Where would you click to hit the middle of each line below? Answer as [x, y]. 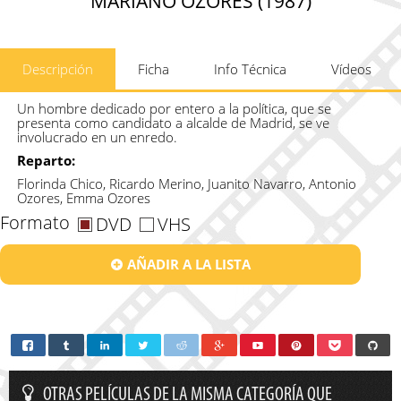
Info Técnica [250, 68]
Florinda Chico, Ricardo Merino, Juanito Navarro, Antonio [186, 183]
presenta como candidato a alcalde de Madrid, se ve [173, 122]
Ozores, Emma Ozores [83, 197]
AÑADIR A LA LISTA [188, 264]
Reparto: [46, 160]
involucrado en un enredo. [97, 137]
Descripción [58, 68]
